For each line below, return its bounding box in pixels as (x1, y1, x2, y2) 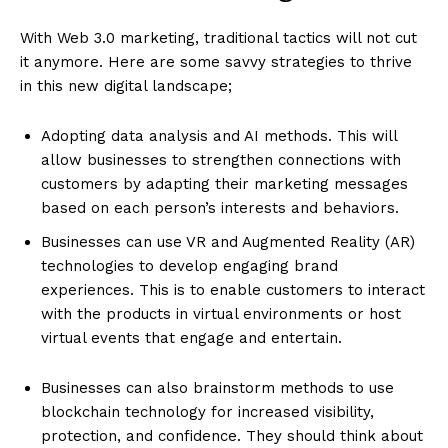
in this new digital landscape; (20, 77, 232, 96)
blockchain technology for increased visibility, (41, 403, 374, 422)
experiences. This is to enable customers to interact (41, 281, 425, 300)
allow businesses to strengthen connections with (41, 151, 401, 170)
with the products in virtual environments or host (41, 305, 401, 324)
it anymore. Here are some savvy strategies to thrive (20, 53, 412, 72)
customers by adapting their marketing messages (41, 175, 408, 194)
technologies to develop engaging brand (41, 257, 338, 276)
